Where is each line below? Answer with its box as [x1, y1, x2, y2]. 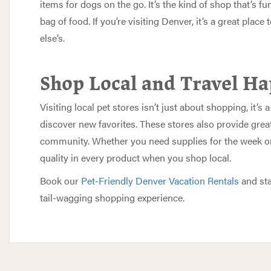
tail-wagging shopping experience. [40, 191, 184, 204]
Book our [40, 174, 81, 188]
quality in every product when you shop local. [40, 151, 231, 165]
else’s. [40, 31, 65, 45]
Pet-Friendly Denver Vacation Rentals [81, 174, 239, 188]
